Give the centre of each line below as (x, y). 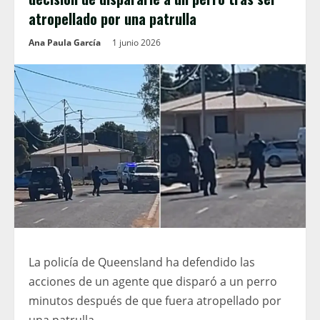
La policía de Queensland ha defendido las (142, 262)
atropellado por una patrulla (112, 19)
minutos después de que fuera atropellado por (155, 301)
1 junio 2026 (137, 42)
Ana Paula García (65, 42)
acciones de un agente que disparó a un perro (153, 282)
